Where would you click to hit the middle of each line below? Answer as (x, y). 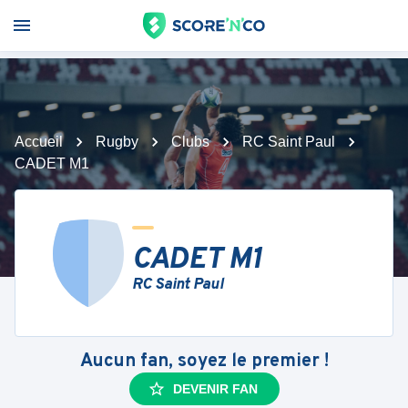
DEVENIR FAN (215, 389)
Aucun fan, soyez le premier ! (204, 362)
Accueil (39, 142)
